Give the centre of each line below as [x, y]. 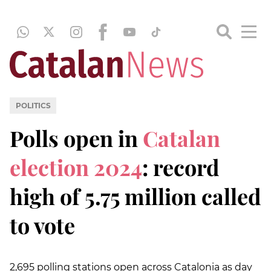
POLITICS [33, 105]
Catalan [181, 138]
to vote [42, 225]
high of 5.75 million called [135, 196]
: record [181, 167]
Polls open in [76, 138]
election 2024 [76, 167]
